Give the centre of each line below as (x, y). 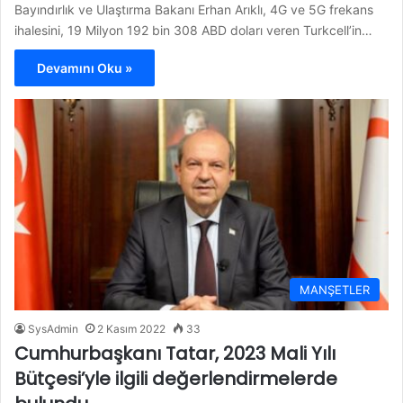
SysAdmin (53, 328)
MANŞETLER (335, 289)
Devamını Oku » (85, 68)
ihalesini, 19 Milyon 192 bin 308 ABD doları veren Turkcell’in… (193, 31)
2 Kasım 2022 (131, 328)
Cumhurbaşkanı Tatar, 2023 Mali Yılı (175, 353)
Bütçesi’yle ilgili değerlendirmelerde (176, 378)
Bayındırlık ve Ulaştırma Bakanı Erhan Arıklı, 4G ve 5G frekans (194, 10)
